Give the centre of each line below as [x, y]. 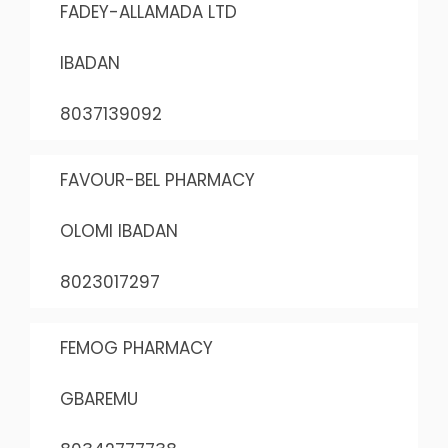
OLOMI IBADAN [118, 231]
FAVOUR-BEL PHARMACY [157, 180]
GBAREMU [98, 399]
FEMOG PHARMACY [136, 348]
